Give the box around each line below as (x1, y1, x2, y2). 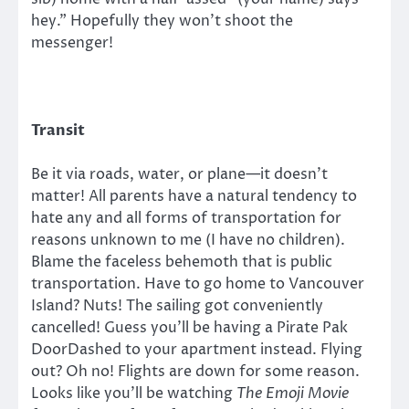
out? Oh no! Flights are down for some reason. (31, 362, 360, 383)
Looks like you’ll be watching (31, 383, 236, 404)
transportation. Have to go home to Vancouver (31, 274, 364, 295)
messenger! (31, 32, 113, 53)
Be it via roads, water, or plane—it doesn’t (31, 164, 328, 185)
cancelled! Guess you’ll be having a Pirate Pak (31, 318, 348, 339)
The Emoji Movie (236, 383, 349, 404)
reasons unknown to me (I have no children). (31, 230, 345, 251)
